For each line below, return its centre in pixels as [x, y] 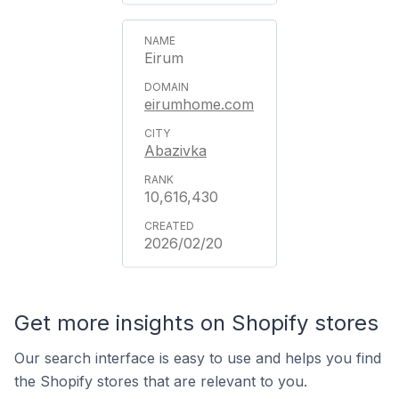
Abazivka [175, 151]
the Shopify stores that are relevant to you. [161, 381]
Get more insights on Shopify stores [196, 323]
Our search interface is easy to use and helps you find [198, 358]
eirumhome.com [199, 104]
